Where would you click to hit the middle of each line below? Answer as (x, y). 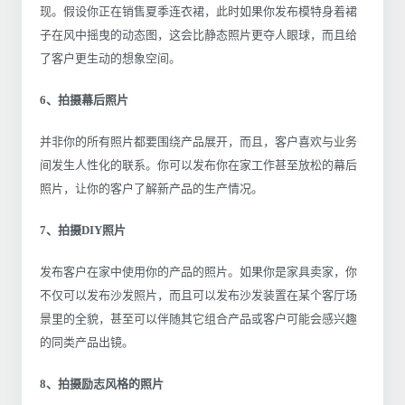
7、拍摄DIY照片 (83, 230)
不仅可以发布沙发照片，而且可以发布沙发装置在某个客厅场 (198, 295)
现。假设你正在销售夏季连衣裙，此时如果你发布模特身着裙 (198, 11)
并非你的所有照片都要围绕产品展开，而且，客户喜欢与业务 (198, 141)
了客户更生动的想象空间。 (110, 58)
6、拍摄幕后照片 (84, 99)
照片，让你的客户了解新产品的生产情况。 (151, 188)
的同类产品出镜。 (87, 342)
